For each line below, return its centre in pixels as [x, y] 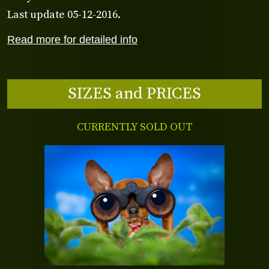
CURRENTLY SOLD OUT [134, 127]
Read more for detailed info [72, 39]
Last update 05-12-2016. [64, 14]
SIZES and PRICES [134, 93]
